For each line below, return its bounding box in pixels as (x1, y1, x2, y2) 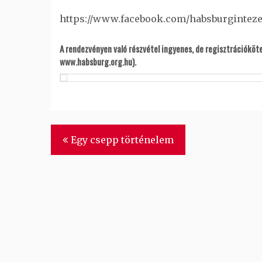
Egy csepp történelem (71, 133, 174, 146)
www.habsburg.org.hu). (60, 54, 136, 68)
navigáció (50, 144, 97, 166)
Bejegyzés (50, 123, 101, 145)
